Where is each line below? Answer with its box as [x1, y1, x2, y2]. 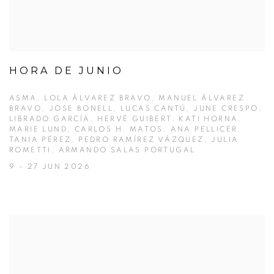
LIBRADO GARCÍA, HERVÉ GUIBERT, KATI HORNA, [9, 116, 242, 124]
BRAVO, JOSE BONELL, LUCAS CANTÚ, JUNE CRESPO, [9, 105, 262, 113]
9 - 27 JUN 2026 [9, 163, 91, 171]
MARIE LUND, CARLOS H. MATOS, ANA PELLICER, [9, 126, 242, 134]
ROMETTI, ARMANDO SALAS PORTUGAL [9, 147, 196, 155]
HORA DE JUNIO [9, 65, 124, 78]
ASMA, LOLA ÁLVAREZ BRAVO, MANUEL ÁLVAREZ [9, 95, 245, 103]
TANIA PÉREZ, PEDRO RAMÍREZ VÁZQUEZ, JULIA [9, 136, 239, 144]
